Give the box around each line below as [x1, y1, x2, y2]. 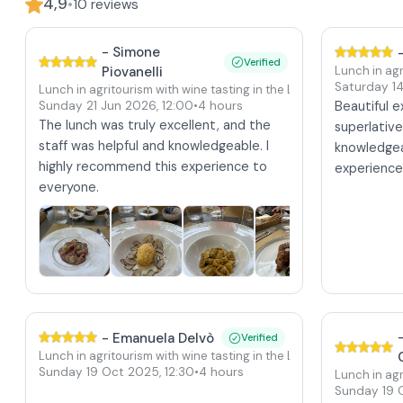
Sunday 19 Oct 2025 [39, 364, 159, 380]
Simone [112, 43, 160, 61]
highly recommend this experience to [39, 158, 267, 175]
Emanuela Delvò [112, 328, 214, 347]
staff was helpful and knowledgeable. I [39, 138, 269, 154]
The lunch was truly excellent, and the [39, 117, 271, 133]
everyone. [39, 179, 99, 195]
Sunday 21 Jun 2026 [39, 98, 157, 113]
